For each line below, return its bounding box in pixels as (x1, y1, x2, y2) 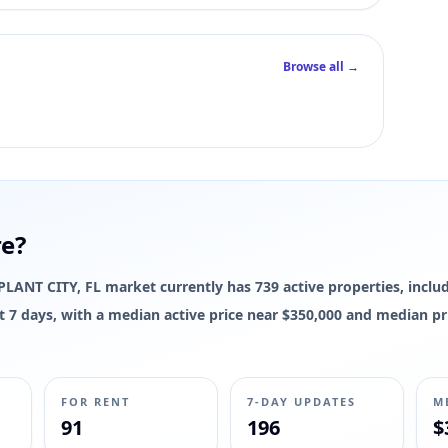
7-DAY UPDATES (246, 394, 356, 409)
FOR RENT (61, 394, 131, 409)
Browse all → (283, 58, 359, 75)
